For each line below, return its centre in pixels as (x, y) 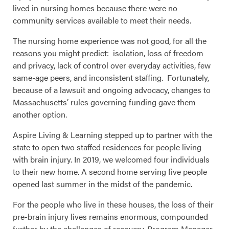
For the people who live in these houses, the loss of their (113, 204)
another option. (40, 114)
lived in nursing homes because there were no (95, 8)
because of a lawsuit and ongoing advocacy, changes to (112, 90)
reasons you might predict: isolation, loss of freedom (108, 53)
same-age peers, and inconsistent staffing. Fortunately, (111, 78)
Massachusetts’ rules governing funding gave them (104, 102)
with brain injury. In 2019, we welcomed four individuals (111, 159)
